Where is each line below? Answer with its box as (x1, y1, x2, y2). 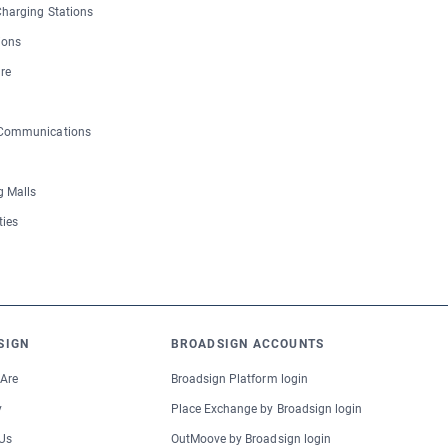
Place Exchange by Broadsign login (170, 402, 363, 417)
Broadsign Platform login (170, 372, 308, 387)
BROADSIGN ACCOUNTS (170, 337, 325, 352)
